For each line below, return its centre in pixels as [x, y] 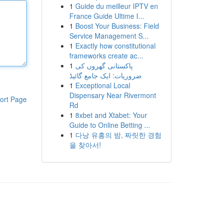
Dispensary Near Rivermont [112, 95]
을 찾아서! [85, 145]
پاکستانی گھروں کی [104, 65]
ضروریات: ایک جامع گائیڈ [105, 75]
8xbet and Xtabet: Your [111, 115]
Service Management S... [109, 36]
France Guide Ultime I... [107, 16]
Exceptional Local [103, 85]
